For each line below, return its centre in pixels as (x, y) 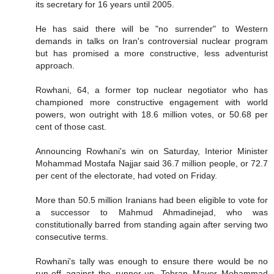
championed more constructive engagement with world (152, 102)
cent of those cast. (71, 127)
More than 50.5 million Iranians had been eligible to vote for (152, 200)
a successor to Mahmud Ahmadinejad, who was (152, 213)
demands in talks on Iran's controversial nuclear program (152, 41)
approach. (55, 66)
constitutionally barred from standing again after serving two (152, 225)
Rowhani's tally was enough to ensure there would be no (152, 261)
